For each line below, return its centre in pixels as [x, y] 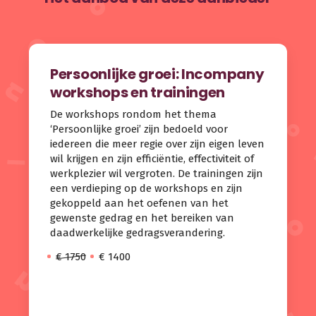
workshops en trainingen [138, 93]
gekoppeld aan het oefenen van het [140, 203]
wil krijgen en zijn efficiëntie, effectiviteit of [152, 158]
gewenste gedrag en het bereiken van [142, 218]
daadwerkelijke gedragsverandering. [138, 232]
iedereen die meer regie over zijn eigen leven [158, 144]
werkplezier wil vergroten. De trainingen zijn [157, 173]
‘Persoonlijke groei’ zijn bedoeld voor [139, 129]
